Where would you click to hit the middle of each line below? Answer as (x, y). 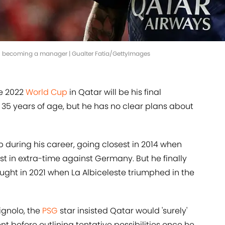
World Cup (46, 92)
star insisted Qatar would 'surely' (123, 211)
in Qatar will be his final (114, 92)
